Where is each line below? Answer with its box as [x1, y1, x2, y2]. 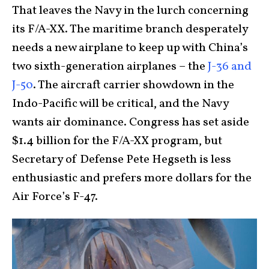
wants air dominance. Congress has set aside [12, 114, 249, 131]
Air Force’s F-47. [12, 189, 98, 206]
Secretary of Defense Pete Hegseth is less [12, 151, 231, 169]
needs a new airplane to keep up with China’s [12, 40, 248, 57]
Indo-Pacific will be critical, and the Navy [12, 95, 229, 113]
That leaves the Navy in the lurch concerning [12, 2, 249, 20]
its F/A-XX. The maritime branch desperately [12, 21, 248, 38]
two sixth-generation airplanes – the [12, 58, 208, 76]
